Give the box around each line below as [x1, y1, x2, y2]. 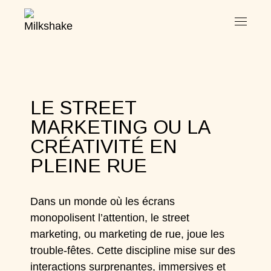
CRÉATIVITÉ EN [30, 135, 178, 157]
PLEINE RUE [30, 155, 148, 177]
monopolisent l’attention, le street [30, 212, 190, 224]
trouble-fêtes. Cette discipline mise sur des [30, 244, 236, 256]
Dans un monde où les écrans [30, 195, 175, 207]
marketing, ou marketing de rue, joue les [30, 228, 225, 240]
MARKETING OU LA [30, 116, 210, 138]
